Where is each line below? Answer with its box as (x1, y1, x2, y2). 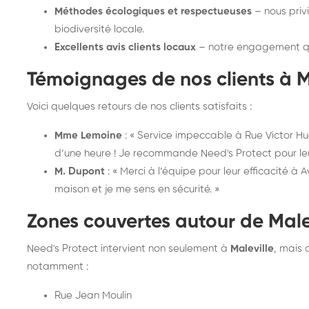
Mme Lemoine (54, 130, 122, 141)
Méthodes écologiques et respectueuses (54, 6, 252, 17)
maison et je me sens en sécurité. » (54, 184, 219, 195)
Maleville (230, 243, 274, 254)
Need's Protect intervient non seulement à (27, 243, 230, 254)
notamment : (27, 261, 88, 272)
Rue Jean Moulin (54, 290, 132, 301)
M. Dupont (54, 166, 105, 177)
